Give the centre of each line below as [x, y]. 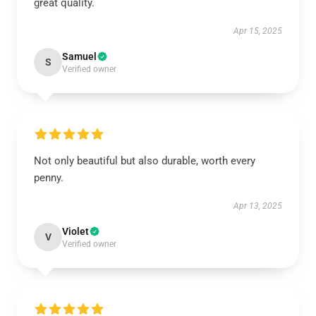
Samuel [79, 56]
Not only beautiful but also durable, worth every [145, 161]
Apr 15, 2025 [258, 31]
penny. [49, 178]
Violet [75, 231]
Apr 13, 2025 [258, 206]
